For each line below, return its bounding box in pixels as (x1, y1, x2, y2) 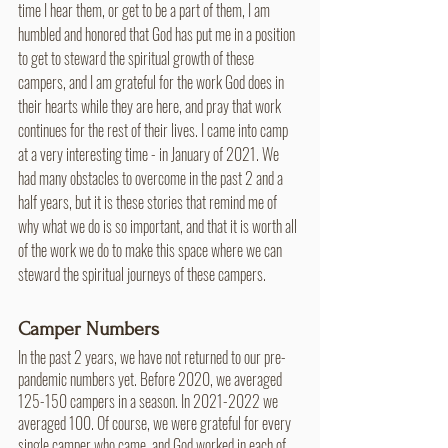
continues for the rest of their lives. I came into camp (18, 117, 291, 142)
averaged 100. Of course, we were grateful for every (18, 410, 294, 435)
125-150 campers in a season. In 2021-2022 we (18, 388, 281, 413)
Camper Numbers (18, 317, 159, 340)
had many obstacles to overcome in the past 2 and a (18, 165, 286, 190)
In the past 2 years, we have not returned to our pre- (18, 344, 286, 369)
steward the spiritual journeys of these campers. (18, 261, 266, 286)
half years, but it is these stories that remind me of (18, 189, 280, 214)
